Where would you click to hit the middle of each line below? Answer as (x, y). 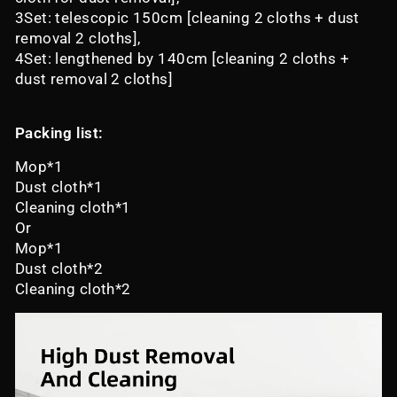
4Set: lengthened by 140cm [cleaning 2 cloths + (183, 58)
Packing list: (59, 133)
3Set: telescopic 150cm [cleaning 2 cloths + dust (187, 18)
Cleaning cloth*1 (73, 207)
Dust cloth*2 (59, 269)
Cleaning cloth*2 (73, 289)
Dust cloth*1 (59, 187)
